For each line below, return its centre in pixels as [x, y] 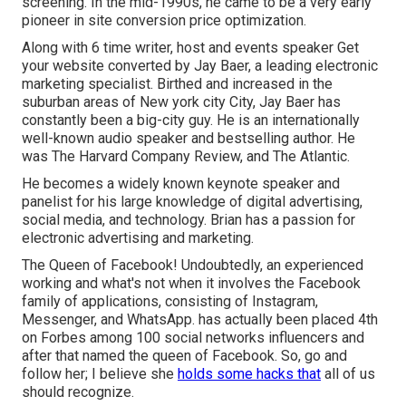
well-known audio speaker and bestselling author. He [188, 139]
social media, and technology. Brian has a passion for [188, 220]
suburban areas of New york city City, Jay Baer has [181, 102]
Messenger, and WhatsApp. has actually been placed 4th [200, 320]
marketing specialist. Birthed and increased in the [177, 84]
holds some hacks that [249, 374]
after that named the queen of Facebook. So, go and [184, 356]
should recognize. [78, 392]
